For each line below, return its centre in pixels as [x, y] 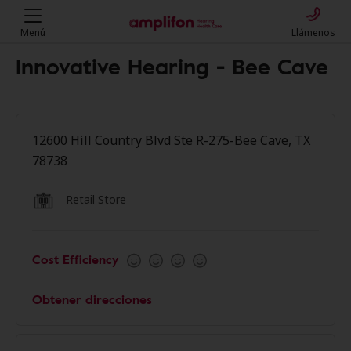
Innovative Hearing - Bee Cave [172, 66]
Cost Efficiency [75, 259]
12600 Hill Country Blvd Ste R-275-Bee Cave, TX [171, 140]
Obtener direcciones [92, 299]
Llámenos [313, 33]
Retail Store [96, 199]
